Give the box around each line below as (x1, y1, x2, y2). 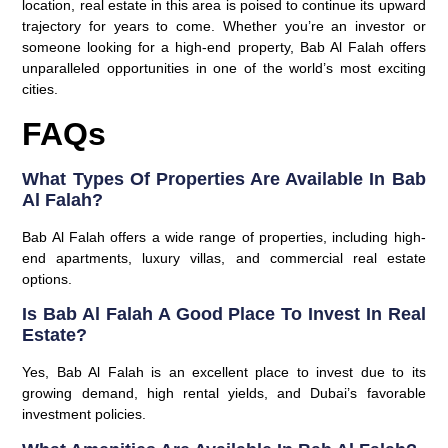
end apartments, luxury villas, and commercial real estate (22, 249, 426, 266)
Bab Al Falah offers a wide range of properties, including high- (22, 228, 426, 245)
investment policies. (22, 406, 147, 423)
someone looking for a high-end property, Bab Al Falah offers (22, 39, 426, 56)
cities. (22, 81, 59, 98)
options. (22, 270, 73, 287)
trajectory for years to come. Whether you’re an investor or (22, 18, 426, 35)
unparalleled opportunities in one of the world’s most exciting (22, 60, 426, 77)
